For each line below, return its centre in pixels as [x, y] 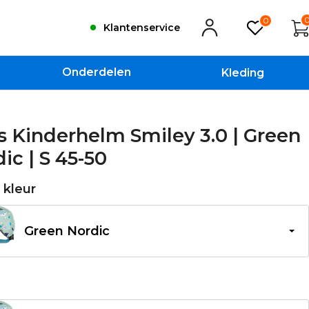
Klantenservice [142, 27]
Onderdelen [97, 72]
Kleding [242, 73]
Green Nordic [67, 231]
